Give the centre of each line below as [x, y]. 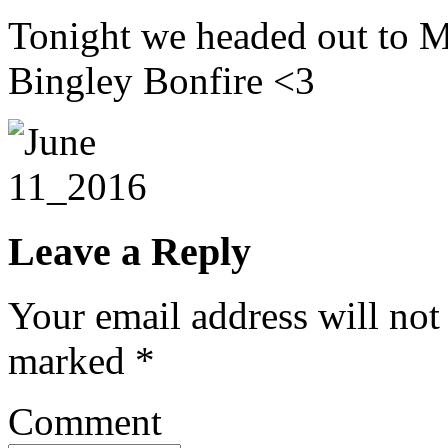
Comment [85, 422]
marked [71, 361]
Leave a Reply [129, 251]
